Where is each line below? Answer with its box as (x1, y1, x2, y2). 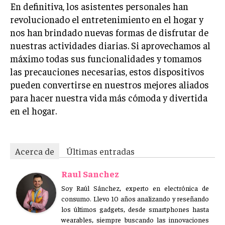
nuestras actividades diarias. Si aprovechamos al (10, 39, 210, 51)
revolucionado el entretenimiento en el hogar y (10, 13, 203, 25)
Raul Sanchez (61, 168, 119, 179)
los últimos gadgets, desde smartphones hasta (61, 204, 209, 213)
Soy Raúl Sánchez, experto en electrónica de (61, 183, 209, 192)
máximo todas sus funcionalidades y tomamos (10, 52, 202, 64)
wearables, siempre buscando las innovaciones (61, 215, 209, 224)
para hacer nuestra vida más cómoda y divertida (10, 91, 207, 103)
